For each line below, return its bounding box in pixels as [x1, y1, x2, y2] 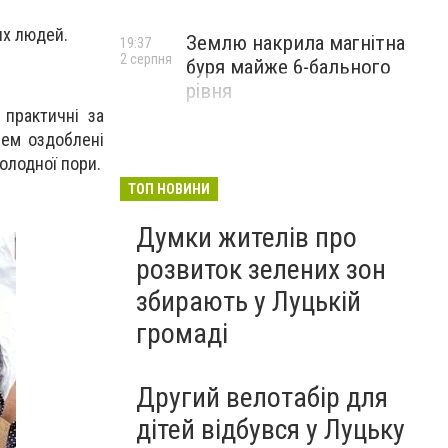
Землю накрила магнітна [186, 31, 405, 55]
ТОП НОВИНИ [128, 181, 210, 197]
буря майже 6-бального [186, 55, 391, 79]
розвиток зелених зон [136, 253, 386, 286]
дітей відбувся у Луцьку [136, 413, 405, 446]
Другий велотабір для [136, 381, 388, 414]
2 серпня [120, 51, 172, 67]
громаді [136, 317, 228, 350]
